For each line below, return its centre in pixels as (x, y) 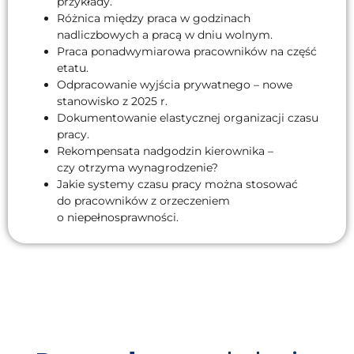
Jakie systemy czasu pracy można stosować (177, 185)
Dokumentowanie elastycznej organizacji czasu (188, 118)
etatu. (73, 68)
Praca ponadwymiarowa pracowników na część (187, 52)
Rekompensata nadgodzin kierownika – (165, 151)
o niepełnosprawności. (118, 218)
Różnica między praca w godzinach (154, 19)
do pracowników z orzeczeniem (143, 201)
